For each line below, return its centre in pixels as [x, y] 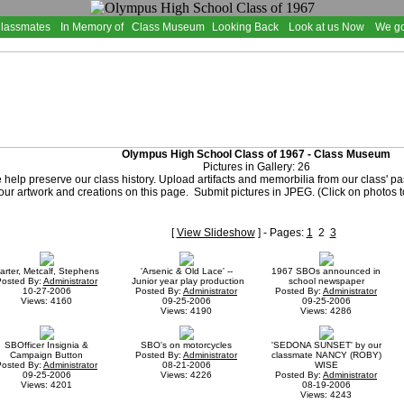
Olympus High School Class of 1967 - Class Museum [256, 154]
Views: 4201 [46, 384]
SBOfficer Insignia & [46, 344]
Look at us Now [326, 27]
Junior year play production [186, 280]
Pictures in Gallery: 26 [256, 166]
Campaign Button [46, 354]
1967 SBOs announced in [326, 271]
